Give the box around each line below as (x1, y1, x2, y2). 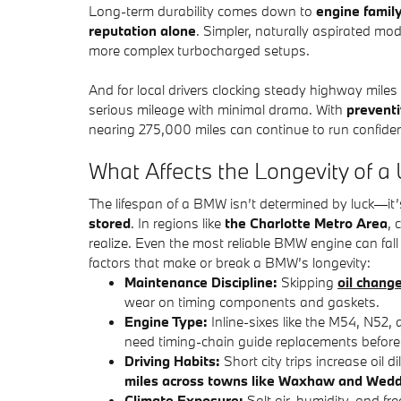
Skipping (277, 273, 337, 291)
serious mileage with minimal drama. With (89, 99, 346, 118)
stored (89, 214, 131, 232)
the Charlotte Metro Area (225, 214, 388, 232)
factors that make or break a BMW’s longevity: (89, 253, 371, 271)
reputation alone (89, 21, 196, 39)
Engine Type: (124, 312, 208, 330)
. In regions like (131, 214, 225, 232)
